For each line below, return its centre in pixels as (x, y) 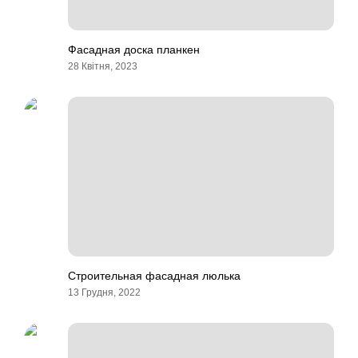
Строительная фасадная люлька (154, 276)
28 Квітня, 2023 (103, 66)
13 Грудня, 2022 (104, 292)
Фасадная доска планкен (134, 50)
